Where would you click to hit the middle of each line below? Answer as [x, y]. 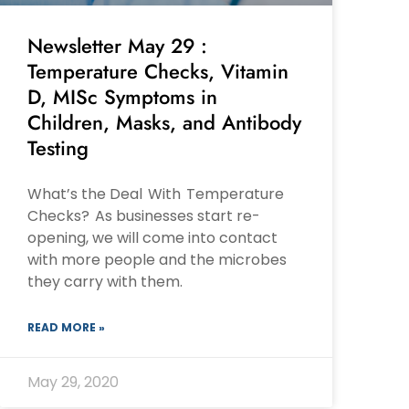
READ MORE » [66, 328]
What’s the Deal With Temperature [157, 194]
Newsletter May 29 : [117, 46]
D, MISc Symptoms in [122, 97]
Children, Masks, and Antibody [164, 123]
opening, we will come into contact [152, 238]
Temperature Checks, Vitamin [158, 72]
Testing [58, 148]
